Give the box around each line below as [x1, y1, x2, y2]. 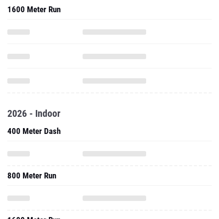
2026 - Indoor [7, 108, 61, 119]
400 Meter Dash [7, 126, 61, 136]
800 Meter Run [7, 171, 56, 180]
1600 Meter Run [7, 4, 61, 14]
